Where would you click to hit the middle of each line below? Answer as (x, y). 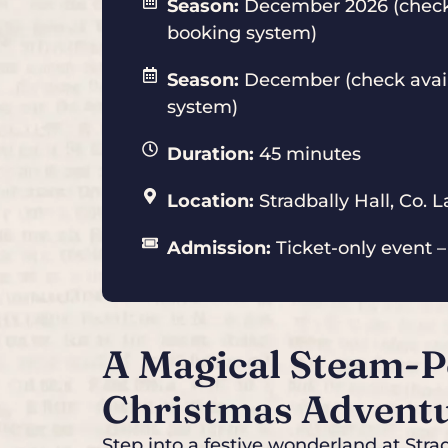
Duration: (210, 153)
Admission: (219, 247)
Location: (210, 200)
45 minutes (307, 153)
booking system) (242, 32)
